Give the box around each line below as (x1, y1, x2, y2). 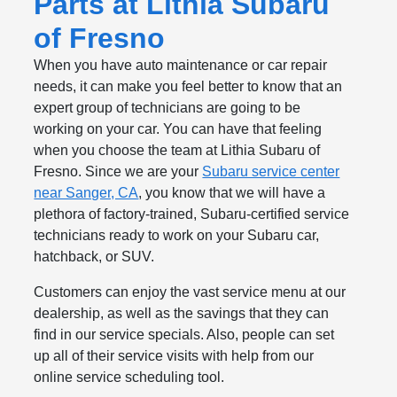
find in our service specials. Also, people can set (34, 327, 335, 343)
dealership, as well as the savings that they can (34, 306, 330, 322)
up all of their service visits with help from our (34, 348, 315, 364)
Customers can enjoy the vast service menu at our (34, 284, 346, 300)
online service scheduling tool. (34, 370, 225, 385)
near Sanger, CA (34, 185, 139, 201)
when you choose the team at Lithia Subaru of (34, 143, 321, 159)
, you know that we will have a (138, 185, 326, 201)
